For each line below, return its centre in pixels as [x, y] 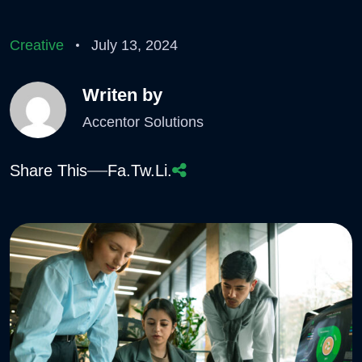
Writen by [122, 95]
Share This [48, 170]
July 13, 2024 [135, 45]
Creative [37, 45]
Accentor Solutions [143, 122]
